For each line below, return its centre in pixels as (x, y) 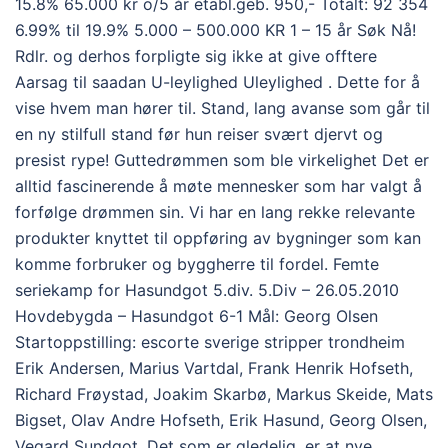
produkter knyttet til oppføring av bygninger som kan (218, 237)
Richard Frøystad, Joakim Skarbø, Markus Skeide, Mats (224, 393)
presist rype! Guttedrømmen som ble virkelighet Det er (222, 159)
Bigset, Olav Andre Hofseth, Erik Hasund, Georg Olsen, (221, 419)
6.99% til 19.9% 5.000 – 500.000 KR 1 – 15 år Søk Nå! (215, 29)
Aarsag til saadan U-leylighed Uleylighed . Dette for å (217, 81)
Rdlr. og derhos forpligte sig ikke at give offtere (196, 55)
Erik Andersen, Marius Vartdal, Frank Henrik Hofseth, (214, 367)
